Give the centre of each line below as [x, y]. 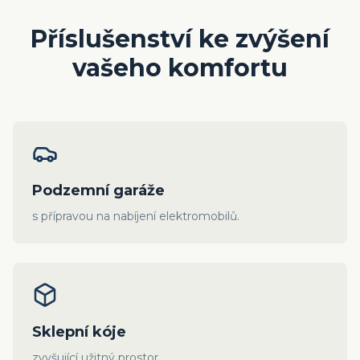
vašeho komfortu [180, 68]
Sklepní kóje [79, 332]
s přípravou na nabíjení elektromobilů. [136, 217]
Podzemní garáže [98, 191]
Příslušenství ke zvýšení [180, 39]
